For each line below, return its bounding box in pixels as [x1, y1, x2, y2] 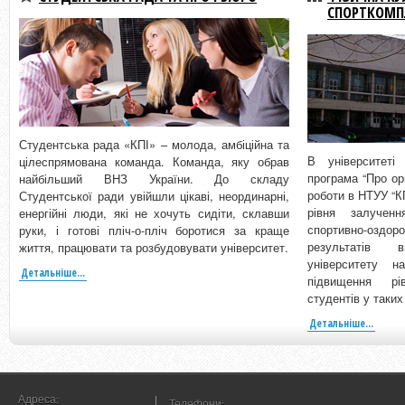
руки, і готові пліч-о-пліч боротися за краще [19, 221, 289, 240]
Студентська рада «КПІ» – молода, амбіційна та [19, 136, 289, 154]
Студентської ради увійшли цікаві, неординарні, [19, 187, 289, 205]
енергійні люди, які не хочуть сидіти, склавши [19, 204, 289, 222]
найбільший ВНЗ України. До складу [19, 170, 289, 188]
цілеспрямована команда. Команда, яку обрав [19, 153, 289, 171]
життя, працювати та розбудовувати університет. [19, 239, 288, 257]
